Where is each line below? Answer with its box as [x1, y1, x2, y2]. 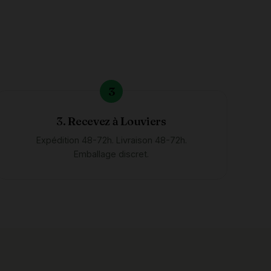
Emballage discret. [74, 149, 149, 159]
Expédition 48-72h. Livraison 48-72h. [36, 135, 187, 145]
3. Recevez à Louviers [56, 114, 166, 128]
